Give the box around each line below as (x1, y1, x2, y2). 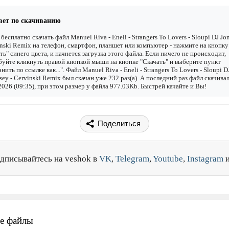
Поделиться (98, 119, 141, 128)
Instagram (187, 154, 223, 164)
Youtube (153, 154, 183, 164)
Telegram (116, 154, 149, 164)
